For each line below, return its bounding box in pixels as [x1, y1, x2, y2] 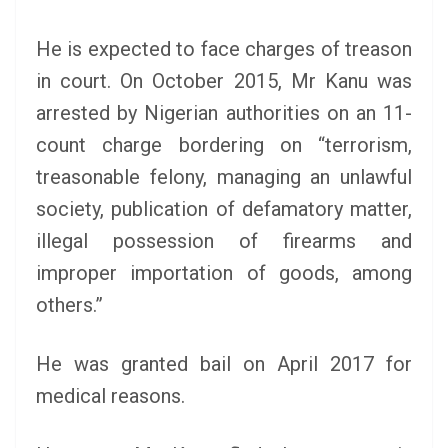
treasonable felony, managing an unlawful [36, 165, 412, 189]
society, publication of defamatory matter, [36, 197, 412, 221]
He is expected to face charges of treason [36, 37, 412, 61]
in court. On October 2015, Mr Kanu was [36, 69, 412, 93]
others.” [36, 293, 103, 317]
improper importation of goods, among [36, 261, 412, 285]
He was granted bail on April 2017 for [36, 352, 412, 376]
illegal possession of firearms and [36, 229, 412, 253]
